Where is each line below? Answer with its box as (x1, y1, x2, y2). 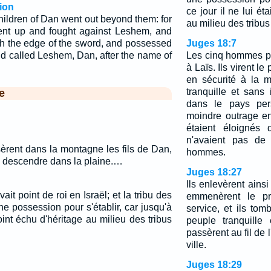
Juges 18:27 (186, 167, 242, 177)
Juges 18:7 (186, 38, 237, 48)
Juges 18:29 (186, 260, 242, 270)
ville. (186, 240, 206, 250)
